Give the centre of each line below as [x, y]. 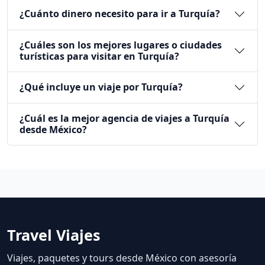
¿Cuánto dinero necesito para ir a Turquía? [120, 14]
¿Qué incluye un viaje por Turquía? [101, 87]
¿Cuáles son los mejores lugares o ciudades [121, 45]
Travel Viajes [54, 235]
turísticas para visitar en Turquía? [99, 56]
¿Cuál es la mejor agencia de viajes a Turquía [125, 118]
